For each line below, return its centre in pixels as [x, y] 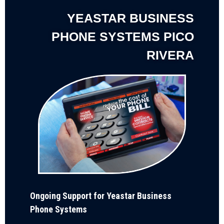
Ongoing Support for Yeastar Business [101, 195]
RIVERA [170, 55]
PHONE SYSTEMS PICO [123, 36]
